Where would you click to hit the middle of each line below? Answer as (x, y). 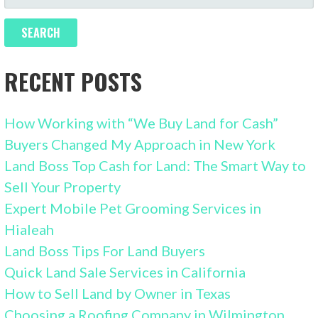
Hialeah (29, 229)
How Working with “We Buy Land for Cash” (142, 122)
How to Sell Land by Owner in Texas (118, 293)
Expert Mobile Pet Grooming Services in (133, 208)
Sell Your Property (63, 186)
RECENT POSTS (73, 81)
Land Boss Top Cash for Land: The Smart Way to (155, 165)
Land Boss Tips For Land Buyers (105, 250)
